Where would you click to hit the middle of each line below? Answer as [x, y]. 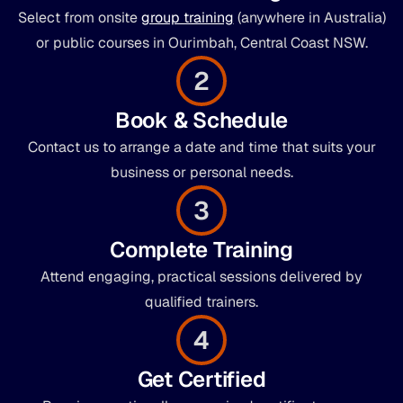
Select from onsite [79, 17]
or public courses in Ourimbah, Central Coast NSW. [201, 42]
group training [187, 17]
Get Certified [201, 379]
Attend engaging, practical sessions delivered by [201, 276]
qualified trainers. [201, 301]
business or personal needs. [201, 172]
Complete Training [201, 249]
